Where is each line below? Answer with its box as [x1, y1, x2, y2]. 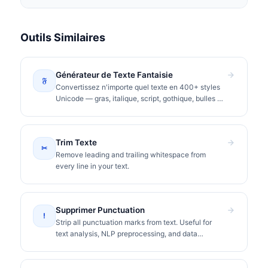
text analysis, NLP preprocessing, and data [56, 229, 198, 238]
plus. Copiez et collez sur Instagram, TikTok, [56, 105, 203, 114]
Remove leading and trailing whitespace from [56, 150, 206, 159]
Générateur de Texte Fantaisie [56, 69, 173, 80]
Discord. [56, 116, 84, 126]
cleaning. [56, 240, 87, 249]
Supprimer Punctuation [56, 205, 145, 215]
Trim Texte [56, 137, 98, 147]
